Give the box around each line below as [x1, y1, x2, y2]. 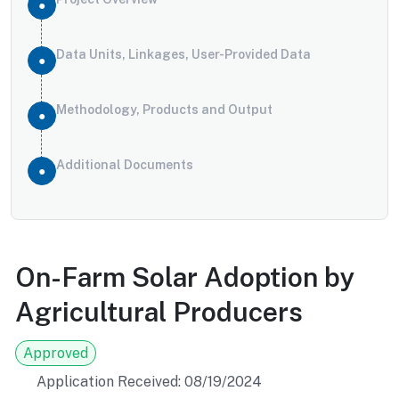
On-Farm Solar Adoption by [15, 261, 355, 293]
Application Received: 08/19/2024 [37, 373, 262, 390]
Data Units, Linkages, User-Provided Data [56, 47, 311, 61]
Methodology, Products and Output [56, 102, 273, 117]
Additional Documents [56, 158, 193, 172]
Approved [23, 345, 88, 362]
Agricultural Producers [15, 296, 303, 328]
